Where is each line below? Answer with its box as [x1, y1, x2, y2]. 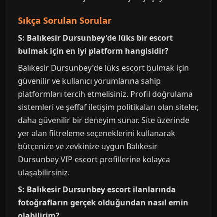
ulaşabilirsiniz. [18, 167, 70, 178]
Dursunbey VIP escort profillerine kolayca [18, 154, 170, 165]
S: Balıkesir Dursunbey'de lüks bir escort [18, 32, 173, 43]
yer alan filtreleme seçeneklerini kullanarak [18, 128, 175, 139]
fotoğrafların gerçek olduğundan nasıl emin [18, 197, 188, 208]
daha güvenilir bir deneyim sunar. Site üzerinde [18, 115, 189, 125]
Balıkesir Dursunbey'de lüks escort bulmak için [18, 62, 189, 73]
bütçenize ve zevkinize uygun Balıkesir [18, 141, 157, 152]
